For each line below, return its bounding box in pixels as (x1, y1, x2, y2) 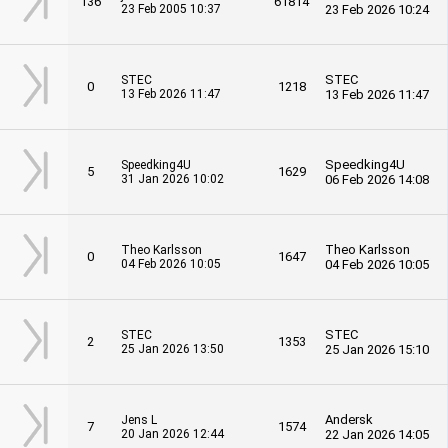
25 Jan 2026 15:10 (325, 342, 429, 357)
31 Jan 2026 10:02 (121, 172, 224, 186)
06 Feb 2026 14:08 (325, 172, 429, 187)
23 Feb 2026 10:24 (325, 2, 429, 17)
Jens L (121, 413, 157, 427)
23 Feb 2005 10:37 (121, 2, 221, 16)
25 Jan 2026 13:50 (121, 342, 224, 356)
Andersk (325, 412, 373, 427)
